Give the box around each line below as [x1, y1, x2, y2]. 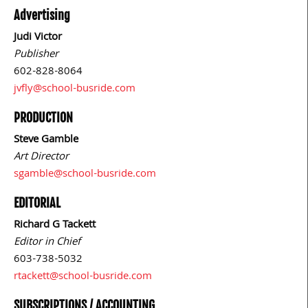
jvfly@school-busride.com [14, 80, 135, 99]
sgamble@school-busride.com [14, 166, 156, 184]
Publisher [14, 46, 58, 65]
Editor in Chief [14, 234, 80, 252]
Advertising [14, 8, 70, 23]
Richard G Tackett [14, 217, 96, 235]
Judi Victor [14, 29, 62, 47]
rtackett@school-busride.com [14, 268, 152, 287]
